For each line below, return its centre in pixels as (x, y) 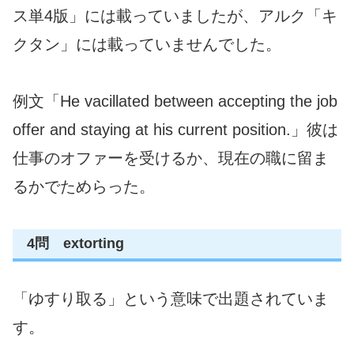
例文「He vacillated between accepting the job (175, 102)
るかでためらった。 (84, 187)
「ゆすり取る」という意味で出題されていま (171, 298)
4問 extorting (75, 244)
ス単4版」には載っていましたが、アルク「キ (175, 16)
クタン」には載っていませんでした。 (147, 45)
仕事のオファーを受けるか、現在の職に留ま (171, 158)
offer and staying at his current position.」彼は (175, 130)
